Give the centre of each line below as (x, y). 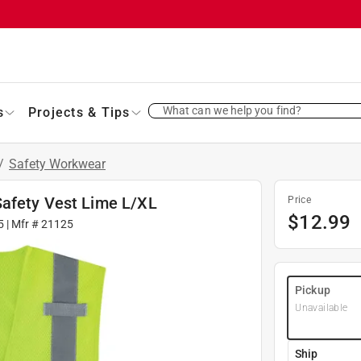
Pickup (313, 290)
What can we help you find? (232, 110)
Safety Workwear (57, 164)
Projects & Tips (79, 112)
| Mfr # (23, 224)
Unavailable (322, 307)
